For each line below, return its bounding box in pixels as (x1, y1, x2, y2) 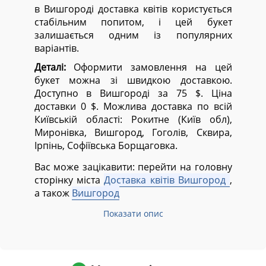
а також (34, 186, 72, 199)
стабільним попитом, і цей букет (34, 15, 232, 28)
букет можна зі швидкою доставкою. (34, 74, 232, 87)
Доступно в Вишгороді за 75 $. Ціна (34, 87, 232, 100)
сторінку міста (34, 173, 104, 186)
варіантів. (34, 42, 79, 55)
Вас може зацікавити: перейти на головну (34, 160, 232, 173)
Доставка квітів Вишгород (104, 173, 230, 186)
